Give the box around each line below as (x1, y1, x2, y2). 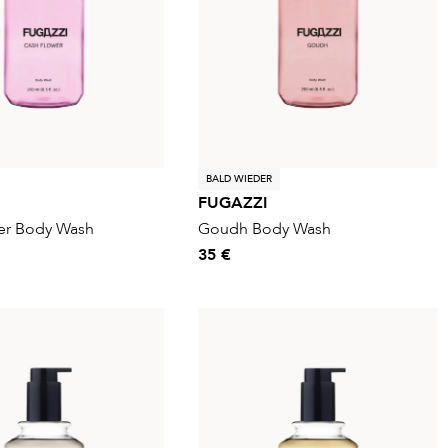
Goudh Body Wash (198, 217, 331, 240)
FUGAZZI (198, 191, 267, 214)
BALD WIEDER (206, 171, 272, 186)
